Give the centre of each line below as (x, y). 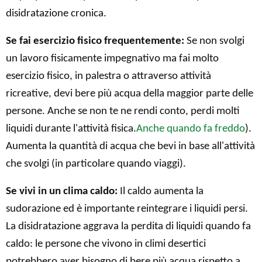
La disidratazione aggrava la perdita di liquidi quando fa (128, 226)
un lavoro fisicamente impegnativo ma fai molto (112, 58)
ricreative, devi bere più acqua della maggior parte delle (130, 94)
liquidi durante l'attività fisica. (71, 129)
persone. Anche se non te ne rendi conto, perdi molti (123, 111)
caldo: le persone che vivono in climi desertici (106, 244)
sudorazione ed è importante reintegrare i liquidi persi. (127, 209)
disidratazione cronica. (56, 13)
